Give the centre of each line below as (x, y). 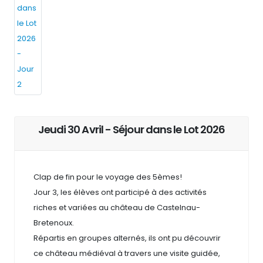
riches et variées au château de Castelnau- (117, 208)
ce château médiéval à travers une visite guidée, (127, 254)
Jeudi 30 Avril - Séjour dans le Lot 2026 (131, 130)
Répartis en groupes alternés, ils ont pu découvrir (127, 238)
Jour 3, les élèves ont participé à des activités (120, 193)
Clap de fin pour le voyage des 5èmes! (108, 177)
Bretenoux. (54, 223)
